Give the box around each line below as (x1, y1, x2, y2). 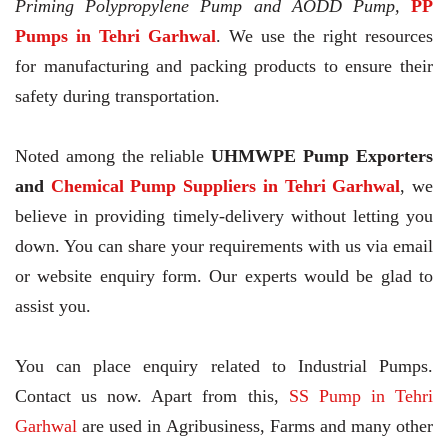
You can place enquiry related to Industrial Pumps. (15, 356, 433, 377)
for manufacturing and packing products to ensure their (15, 56, 433, 77)
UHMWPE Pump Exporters (211, 146, 434, 167)
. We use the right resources (216, 26, 433, 47)
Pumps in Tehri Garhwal (15, 26, 216, 47)
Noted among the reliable (15, 146, 212, 167)
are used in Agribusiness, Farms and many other (77, 416, 433, 437)
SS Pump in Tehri (288, 386, 434, 407)
